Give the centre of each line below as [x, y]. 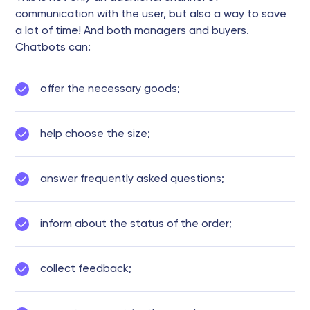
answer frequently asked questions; [132, 179]
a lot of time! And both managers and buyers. [132, 31]
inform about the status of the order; [136, 224]
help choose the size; [95, 134]
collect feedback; [86, 269]
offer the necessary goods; [110, 89]
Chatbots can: [53, 47]
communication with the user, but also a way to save [151, 14]
